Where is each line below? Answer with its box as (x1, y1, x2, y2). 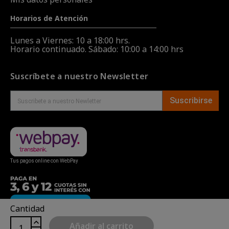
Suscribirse (169, 96, 212, 106)
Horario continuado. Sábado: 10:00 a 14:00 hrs (10, 43, 184, 55)
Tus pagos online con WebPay (10, 157, 78, 164)
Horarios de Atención (10, 13, 88, 24)
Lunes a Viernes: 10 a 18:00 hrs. (10, 35, 130, 47)
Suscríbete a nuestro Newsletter (10, 71, 149, 82)
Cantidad (10, 203, 44, 215)
